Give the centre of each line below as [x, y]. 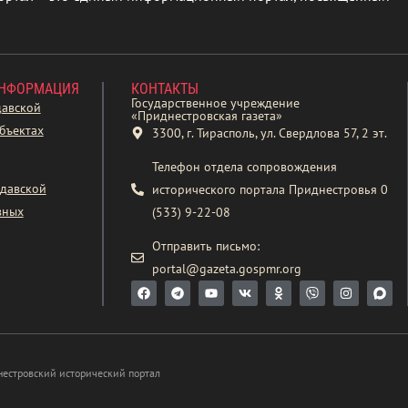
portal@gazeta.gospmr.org [226, 268]
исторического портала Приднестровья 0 [270, 189]
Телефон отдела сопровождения [244, 166]
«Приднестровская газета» [207, 115]
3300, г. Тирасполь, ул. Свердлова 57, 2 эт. [269, 133]
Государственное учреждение [216, 102]
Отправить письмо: [205, 245]
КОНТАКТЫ [165, 88]
